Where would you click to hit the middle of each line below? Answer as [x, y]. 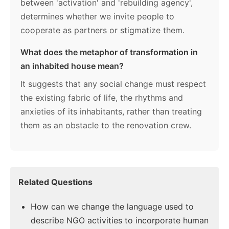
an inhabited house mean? [72, 66]
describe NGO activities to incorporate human [120, 221]
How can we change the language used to [112, 207]
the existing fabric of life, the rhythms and [102, 98]
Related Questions [55, 182]
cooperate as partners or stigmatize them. [102, 30]
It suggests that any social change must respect [113, 84]
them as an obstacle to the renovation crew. [106, 125]
